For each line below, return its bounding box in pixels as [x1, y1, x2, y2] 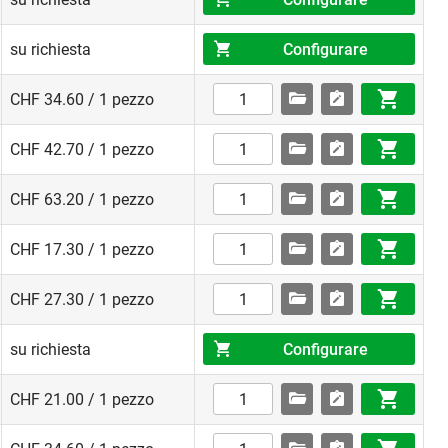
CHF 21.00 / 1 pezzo [10, 390, 154, 409]
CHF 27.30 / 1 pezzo [10, 290, 154, 309]
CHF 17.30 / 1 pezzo [10, 240, 154, 259]
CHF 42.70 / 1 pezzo [10, 140, 154, 159]
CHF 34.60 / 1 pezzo [10, 90, 154, 109]
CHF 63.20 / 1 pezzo [10, 190, 154, 209]
